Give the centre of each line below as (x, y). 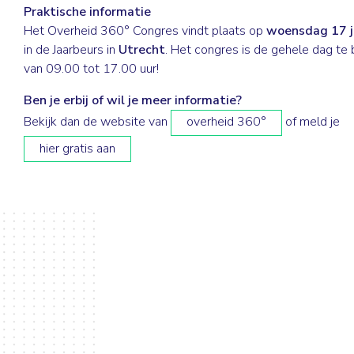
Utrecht (142, 49)
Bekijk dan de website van (97, 122)
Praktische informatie (87, 11)
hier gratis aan (78, 148)
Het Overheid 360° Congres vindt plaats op (145, 30)
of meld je (311, 122)
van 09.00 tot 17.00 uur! (91, 68)
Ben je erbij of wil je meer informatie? (133, 100)
